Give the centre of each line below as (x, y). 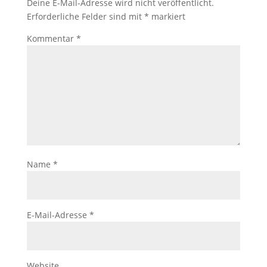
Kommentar (51, 38)
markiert (167, 16)
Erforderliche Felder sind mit (85, 16)
